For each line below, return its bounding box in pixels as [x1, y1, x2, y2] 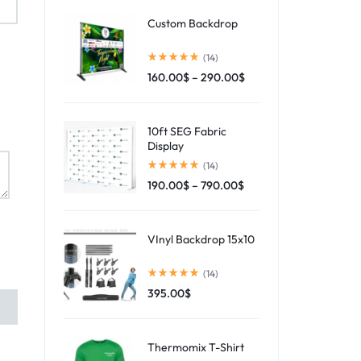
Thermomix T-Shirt [147, 339, 244, 355]
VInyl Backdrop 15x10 [147, 231, 255, 247]
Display [147, 138, 184, 153]
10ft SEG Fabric [147, 123, 226, 139]
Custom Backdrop [147, 15, 238, 31]
